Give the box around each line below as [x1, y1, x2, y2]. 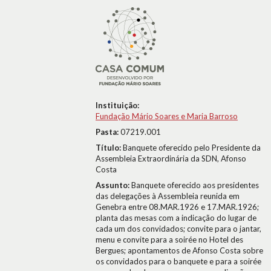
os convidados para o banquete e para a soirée [96, 256, 261, 266]
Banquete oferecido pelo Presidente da [123, 143, 261, 152]
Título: [96, 143, 123, 152]
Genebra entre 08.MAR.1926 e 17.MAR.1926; [96, 202, 259, 212]
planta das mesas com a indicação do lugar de [96, 213, 256, 223]
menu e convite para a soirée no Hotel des [96, 235, 243, 244]
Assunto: [96, 180, 131, 190]
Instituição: [96, 100, 139, 110]
